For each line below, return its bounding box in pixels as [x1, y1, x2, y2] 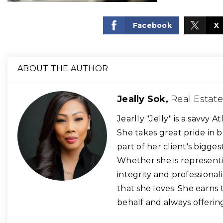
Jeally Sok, [117, 94, 171, 105]
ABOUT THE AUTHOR [17, 64, 108, 73]
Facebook [132, 21, 172, 30]
